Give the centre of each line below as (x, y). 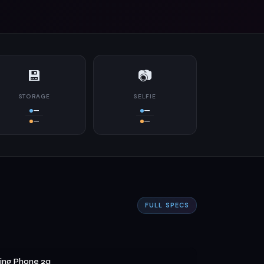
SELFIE (145, 96)
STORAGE (34, 96)
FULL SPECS (167, 205)
